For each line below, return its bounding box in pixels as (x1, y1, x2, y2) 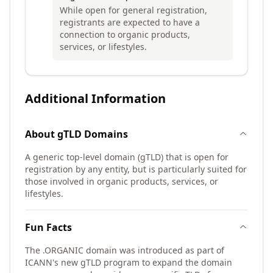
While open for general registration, (60, 4, 207, 16)
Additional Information (25, 90, 166, 107)
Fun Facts (25, 221, 72, 234)
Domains (82, 127, 128, 141)
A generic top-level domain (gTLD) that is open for (25, 151, 229, 163)
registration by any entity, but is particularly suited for (25, 163, 247, 175)
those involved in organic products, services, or (25, 175, 218, 187)
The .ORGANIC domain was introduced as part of (25, 244, 224, 256)
